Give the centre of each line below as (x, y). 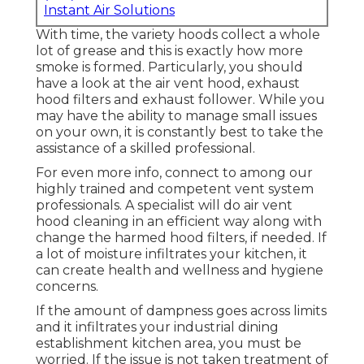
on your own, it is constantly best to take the (180, 132)
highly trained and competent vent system (175, 189)
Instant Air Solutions (109, 11)
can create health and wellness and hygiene (180, 271)
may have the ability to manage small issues (176, 116)
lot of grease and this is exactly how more (169, 51)
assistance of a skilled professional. (145, 149)
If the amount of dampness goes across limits (181, 311)
